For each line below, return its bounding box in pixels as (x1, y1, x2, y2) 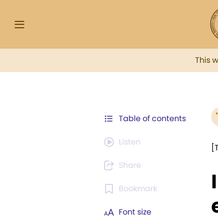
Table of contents (119, 113, 186, 124)
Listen (119, 136, 141, 147)
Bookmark (119, 183, 157, 194)
